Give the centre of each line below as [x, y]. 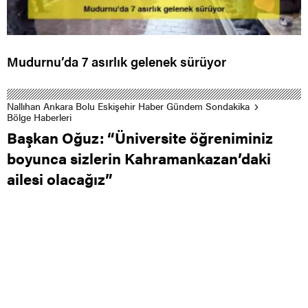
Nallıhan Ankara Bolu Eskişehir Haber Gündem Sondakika [128, 106]
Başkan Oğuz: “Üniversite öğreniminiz [140, 137]
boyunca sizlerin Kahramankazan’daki [139, 158]
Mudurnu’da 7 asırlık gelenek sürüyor [117, 61]
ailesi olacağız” [60, 179]
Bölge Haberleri [39, 117]
